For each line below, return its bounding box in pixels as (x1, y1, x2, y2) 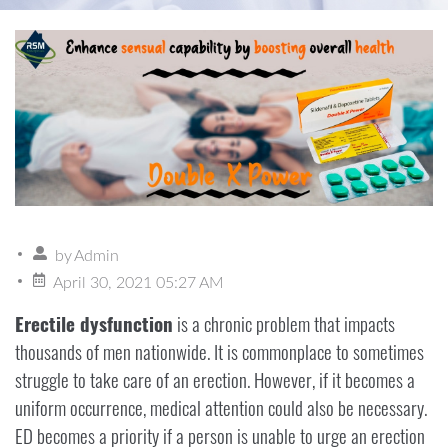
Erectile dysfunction (15, 310, 173, 338)
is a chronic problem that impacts (173, 310, 395, 338)
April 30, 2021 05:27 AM (53, 275, 224, 292)
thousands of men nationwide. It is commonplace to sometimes (15, 338, 424, 366)
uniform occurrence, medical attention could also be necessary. (15, 394, 427, 422)
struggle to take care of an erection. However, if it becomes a (15, 366, 415, 394)
